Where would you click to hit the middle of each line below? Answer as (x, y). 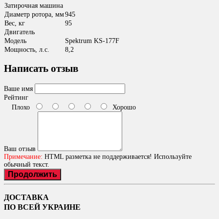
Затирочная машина (34, 6)
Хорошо (122, 107)
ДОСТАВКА (26, 197)
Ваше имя (18, 88)
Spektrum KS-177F (92, 41)
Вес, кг (15, 23)
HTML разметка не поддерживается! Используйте (117, 156)
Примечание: (23, 156)
